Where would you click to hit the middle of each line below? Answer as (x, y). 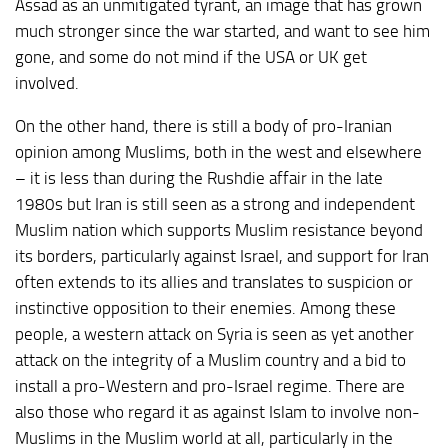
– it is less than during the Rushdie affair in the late (199, 178)
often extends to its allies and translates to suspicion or (214, 282)
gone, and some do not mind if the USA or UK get (191, 57)
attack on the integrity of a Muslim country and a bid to (210, 360)
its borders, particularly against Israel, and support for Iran (222, 256)
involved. (47, 83)
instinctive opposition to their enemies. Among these (205, 308)
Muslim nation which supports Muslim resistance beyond (219, 230)
